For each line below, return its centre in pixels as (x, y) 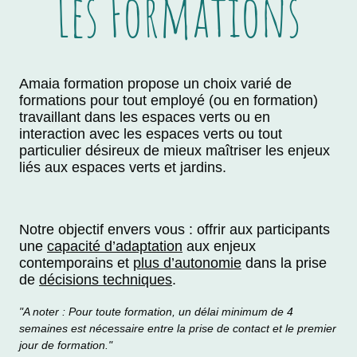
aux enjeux (219, 247)
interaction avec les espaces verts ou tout (151, 134)
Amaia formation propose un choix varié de (155, 84)
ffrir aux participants (267, 230)
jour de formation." (66, 345)
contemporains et (76, 263)
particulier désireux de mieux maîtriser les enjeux (175, 151)
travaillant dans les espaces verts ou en (145, 118)
